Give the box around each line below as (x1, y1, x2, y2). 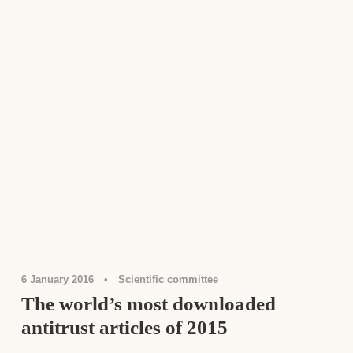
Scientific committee (117, 273, 218, 285)
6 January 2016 (20, 273, 94, 285)
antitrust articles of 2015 (20, 316, 228, 338)
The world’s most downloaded (20, 292, 276, 314)
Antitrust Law (204, 214, 259, 226)
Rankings (263, 214, 305, 226)
